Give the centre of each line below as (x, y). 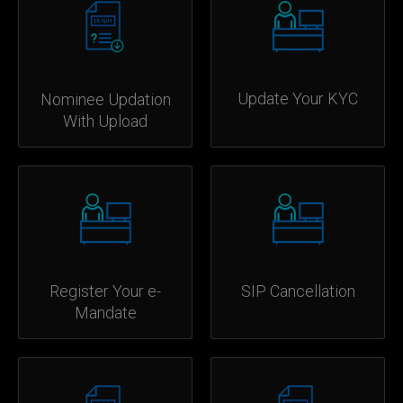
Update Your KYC (298, 99)
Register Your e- (105, 291)
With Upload (105, 121)
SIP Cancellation (298, 291)
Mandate (105, 313)
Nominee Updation (105, 100)
